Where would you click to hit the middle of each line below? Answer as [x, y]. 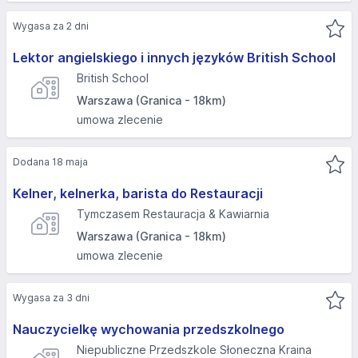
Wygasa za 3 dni [51, 298]
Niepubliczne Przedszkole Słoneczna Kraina [194, 350]
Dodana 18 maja [50, 162]
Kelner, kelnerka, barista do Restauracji [138, 193]
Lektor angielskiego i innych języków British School [174, 58]
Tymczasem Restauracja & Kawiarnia [173, 214]
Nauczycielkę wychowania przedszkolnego [149, 329]
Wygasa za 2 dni [51, 26]
